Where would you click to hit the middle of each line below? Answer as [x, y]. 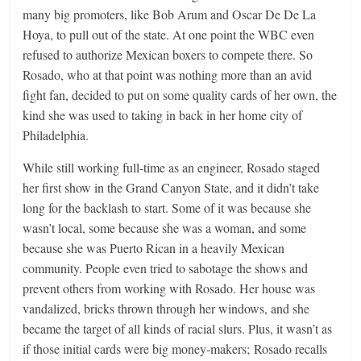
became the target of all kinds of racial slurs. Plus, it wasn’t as [178, 328]
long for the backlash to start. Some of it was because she [167, 207]
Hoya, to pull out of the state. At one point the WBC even [169, 34]
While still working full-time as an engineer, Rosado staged [172, 167]
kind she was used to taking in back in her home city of [163, 114]
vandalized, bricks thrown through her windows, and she [166, 308]
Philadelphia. [56, 135]
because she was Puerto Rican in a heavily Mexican [154, 247]
